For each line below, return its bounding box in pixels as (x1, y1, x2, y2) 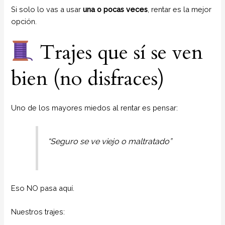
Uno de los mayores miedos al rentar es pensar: (11, 103, 178, 112)
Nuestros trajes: (11, 207, 65, 216)
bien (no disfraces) (11, 64, 165, 92)
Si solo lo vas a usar (11, 5, 83, 14)
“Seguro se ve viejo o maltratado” (47, 136, 172, 146)
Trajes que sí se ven (34, 38, 203, 66)
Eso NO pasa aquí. (11, 183, 75, 192)
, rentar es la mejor (148, 5, 212, 14)
